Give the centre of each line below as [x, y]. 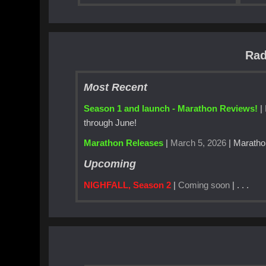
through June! [110, 122]
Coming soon [204, 185]
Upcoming [110, 163]
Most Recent [116, 87]
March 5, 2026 [199, 143]
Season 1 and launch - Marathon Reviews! [171, 108]
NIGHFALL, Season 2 [128, 185]
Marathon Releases [124, 143]
